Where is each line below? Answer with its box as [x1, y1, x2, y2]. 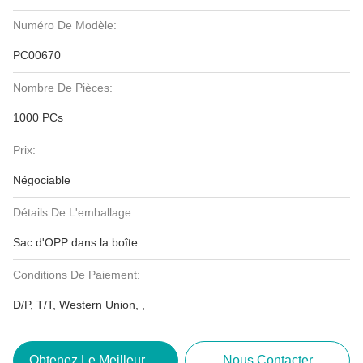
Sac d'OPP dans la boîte [13, 236, 138, 249]
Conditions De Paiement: [13, 268, 140, 281]
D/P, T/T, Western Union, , [13, 298, 145, 311]
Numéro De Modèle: [13, 19, 117, 32]
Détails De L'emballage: [13, 206, 135, 219]
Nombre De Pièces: [13, 81, 113, 94]
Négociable [13, 173, 70, 186]
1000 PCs [13, 111, 63, 124]
